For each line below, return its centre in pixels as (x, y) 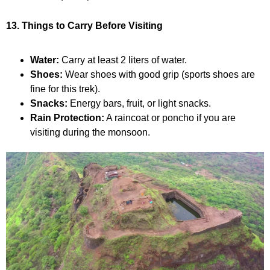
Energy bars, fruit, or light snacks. (139, 103)
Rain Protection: (67, 118)
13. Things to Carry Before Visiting (84, 25)
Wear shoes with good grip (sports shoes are (159, 74)
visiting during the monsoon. (90, 132)
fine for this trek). (65, 89)
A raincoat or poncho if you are (170, 118)
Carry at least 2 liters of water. (123, 60)
